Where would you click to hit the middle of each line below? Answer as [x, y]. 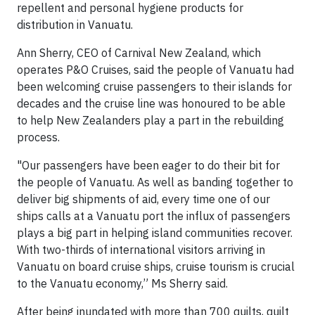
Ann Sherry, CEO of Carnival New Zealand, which [139, 53]
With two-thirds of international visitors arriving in [141, 250]
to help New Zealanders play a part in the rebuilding [150, 120]
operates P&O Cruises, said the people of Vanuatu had [155, 70]
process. [38, 137]
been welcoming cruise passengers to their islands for [154, 86]
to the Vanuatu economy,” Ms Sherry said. [122, 283]
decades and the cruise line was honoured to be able [151, 103]
